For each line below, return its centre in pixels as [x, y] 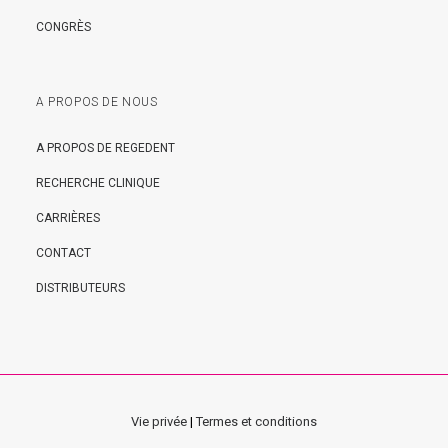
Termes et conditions [256, 421]
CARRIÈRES [68, 218]
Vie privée [159, 421]
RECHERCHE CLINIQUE [98, 183]
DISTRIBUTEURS [80, 288]
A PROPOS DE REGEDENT [105, 148]
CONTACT [63, 253]
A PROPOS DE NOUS [97, 102]
